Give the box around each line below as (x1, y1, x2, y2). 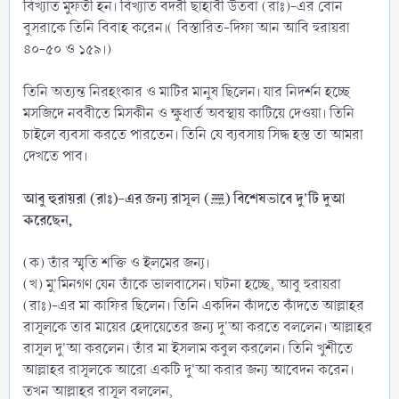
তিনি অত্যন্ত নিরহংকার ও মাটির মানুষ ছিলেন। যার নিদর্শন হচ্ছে (23, 81, 350, 102)
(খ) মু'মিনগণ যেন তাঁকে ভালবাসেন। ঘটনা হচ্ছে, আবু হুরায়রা (23, 273, 341, 295)
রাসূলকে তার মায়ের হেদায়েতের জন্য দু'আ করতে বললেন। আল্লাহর (23, 316, 372, 338)
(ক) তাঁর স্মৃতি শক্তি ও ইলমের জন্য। (23, 252, 209, 273)
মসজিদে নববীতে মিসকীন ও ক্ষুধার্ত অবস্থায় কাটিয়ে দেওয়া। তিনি (23, 102, 354, 124)
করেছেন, (23, 208, 72, 232)
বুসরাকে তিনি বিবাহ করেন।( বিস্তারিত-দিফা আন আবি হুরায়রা (23, 17, 350, 38)
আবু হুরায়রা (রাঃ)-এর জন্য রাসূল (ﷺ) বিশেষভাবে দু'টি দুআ (23, 187, 210, 210)
